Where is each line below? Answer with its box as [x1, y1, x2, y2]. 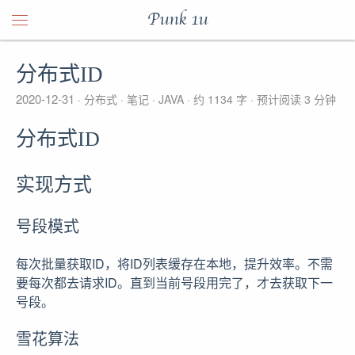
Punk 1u [147, 11, 208, 29]
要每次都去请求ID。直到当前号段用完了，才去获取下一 [16, 273, 333, 292]
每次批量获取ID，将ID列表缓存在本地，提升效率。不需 [16, 254, 333, 273]
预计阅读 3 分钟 [254, 91, 336, 107]
